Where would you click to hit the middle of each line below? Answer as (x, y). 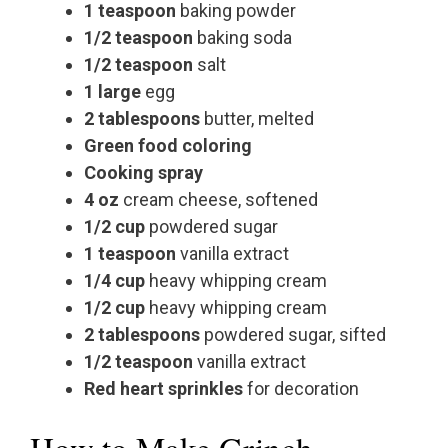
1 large (112, 92)
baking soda (242, 38)
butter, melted (257, 119)
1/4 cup (114, 281)
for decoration (301, 389)
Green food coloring (168, 146)
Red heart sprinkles (163, 389)
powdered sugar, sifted (293, 335)
